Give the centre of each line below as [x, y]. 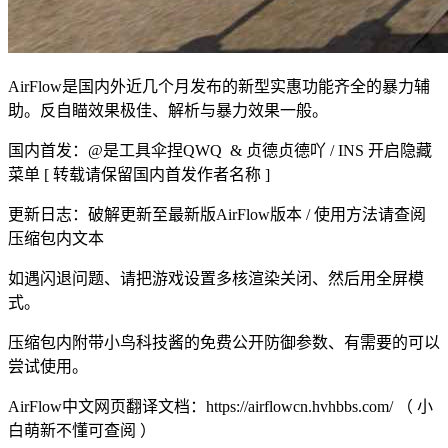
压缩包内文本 [56, 238]
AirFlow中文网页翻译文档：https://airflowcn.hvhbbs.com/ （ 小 [220, 406]
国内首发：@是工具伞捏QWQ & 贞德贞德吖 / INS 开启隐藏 [220, 150]
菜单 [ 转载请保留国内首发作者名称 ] [139, 174]
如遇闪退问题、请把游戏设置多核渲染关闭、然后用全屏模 [216, 278]
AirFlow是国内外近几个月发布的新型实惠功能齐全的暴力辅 [219, 86]
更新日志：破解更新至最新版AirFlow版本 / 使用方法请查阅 [217, 214]
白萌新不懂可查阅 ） [82, 430]
